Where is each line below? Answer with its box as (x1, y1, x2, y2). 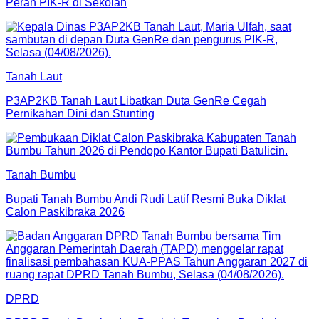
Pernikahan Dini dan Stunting (6, 107, 155, 120)
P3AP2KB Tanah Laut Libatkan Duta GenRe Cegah (6, 94, 266, 107)
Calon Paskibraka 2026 (6, 205, 125, 218)
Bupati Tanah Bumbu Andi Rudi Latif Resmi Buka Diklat (6, 192, 286, 205)
